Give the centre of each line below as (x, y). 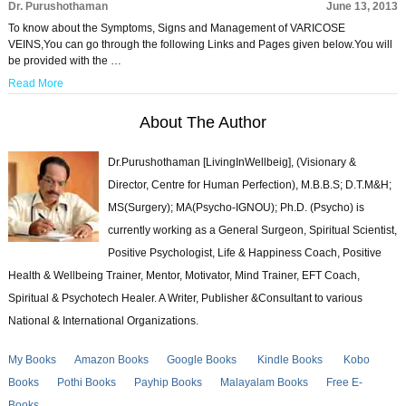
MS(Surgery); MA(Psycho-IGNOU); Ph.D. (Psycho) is (236, 208)
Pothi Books (86, 382)
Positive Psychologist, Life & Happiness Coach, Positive (244, 253)
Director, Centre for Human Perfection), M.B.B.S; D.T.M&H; (249, 185)
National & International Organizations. (103, 321)
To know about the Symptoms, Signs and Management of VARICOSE (176, 28)
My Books (32, 360)
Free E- (344, 382)
